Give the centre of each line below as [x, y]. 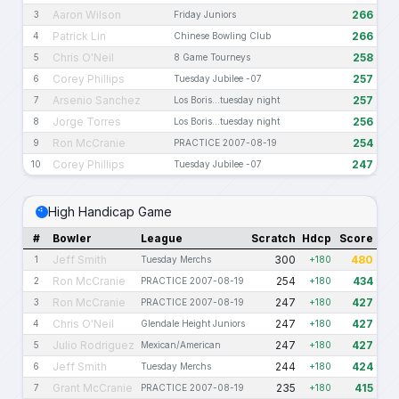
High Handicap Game [110, 212]
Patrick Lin [79, 37]
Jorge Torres [87, 122]
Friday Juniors [205, 15]
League [162, 239]
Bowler [72, 239]
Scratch [273, 239]
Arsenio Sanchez [97, 101]
